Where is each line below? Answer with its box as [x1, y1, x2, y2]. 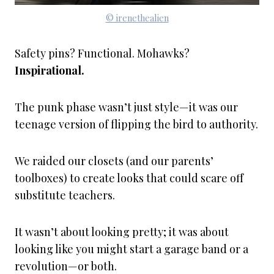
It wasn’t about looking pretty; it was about [15, 224, 229, 239]
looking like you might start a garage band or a [15, 242, 248, 256]
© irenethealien [105, 12, 169, 24]
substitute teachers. [15, 188, 115, 202]
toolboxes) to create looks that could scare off [15, 171, 243, 185]
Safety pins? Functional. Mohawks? [15, 46, 190, 61]
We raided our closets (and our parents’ [15, 154, 213, 168]
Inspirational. [15, 63, 84, 78]
